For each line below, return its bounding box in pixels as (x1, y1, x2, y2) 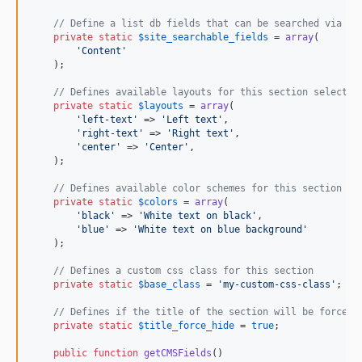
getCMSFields (144, 347, 212, 359)
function (93, 347, 138, 359)
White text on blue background (138, 224, 302, 235)
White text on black (144, 210, 251, 221)
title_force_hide (144, 320, 234, 331)
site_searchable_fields (144, 32, 268, 43)
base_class (144, 279, 200, 290)
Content (82, 45, 121, 57)
